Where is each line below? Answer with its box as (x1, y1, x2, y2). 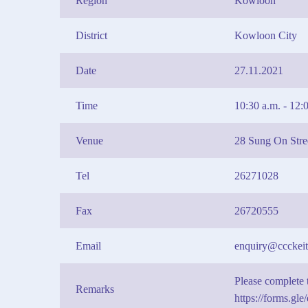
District (76, 30, 107, 41)
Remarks (76, 283, 114, 295)
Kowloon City (234, 30, 297, 41)
